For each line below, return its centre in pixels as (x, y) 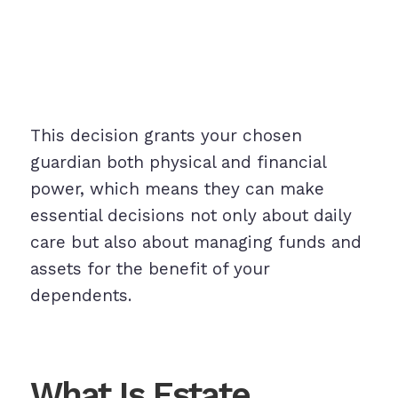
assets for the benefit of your (150, 269)
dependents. (80, 296)
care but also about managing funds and (195, 243)
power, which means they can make (177, 189)
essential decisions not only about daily (191, 216)
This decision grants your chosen (166, 136)
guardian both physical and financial (178, 163)
